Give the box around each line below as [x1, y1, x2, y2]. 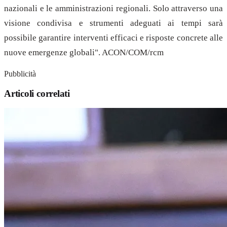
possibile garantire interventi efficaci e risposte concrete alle [4, 33, 223, 43]
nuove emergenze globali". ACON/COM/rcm [4, 48, 164, 58]
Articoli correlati [4, 88, 70, 99]
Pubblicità [4, 69, 36, 78]
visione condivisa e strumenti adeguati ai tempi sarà [4, 18, 223, 28]
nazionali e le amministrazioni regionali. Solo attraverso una [4, 4, 223, 14]
